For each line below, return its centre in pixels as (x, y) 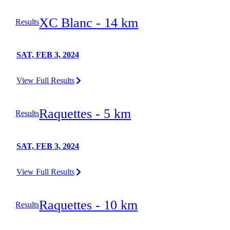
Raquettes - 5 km (85, 114)
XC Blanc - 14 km (89, 23)
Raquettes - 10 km (89, 205)
